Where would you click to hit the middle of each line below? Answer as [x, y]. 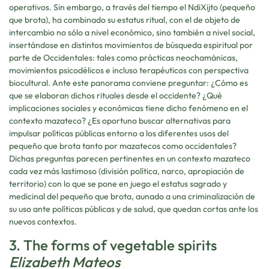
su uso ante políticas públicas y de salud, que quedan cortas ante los [134, 209]
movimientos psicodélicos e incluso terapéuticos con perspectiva [129, 70]
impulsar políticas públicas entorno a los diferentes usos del [119, 133]
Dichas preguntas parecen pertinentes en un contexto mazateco [130, 158]
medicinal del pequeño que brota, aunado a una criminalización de [132, 196]
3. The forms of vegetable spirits [113, 245]
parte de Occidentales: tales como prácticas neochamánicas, [123, 57]
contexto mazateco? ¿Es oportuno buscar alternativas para [120, 120]
